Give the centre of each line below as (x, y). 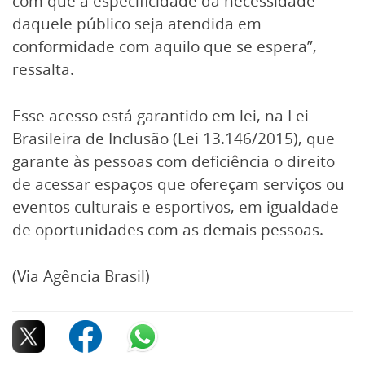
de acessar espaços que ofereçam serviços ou (178, 185)
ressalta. (43, 70)
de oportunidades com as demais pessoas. (168, 230)
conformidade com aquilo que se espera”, (165, 47)
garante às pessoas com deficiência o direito (174, 162)
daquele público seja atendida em (137, 24)
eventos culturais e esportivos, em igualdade (176, 207)
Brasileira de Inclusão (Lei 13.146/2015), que (174, 139)
